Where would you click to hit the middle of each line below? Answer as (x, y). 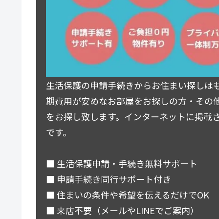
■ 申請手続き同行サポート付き (109, 179)
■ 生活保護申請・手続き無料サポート (122, 164)
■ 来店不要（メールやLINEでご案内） (122, 210)
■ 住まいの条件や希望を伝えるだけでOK (128, 195)
